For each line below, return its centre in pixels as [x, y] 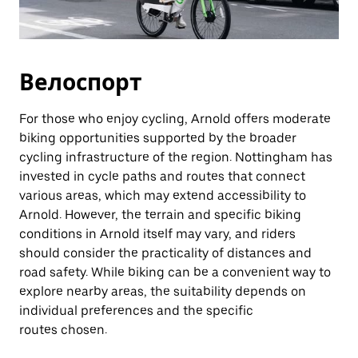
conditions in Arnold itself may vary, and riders [157, 234]
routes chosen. [63, 330]
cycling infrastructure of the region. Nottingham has [176, 157]
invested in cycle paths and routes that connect [162, 176]
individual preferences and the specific [136, 310]
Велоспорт [80, 82]
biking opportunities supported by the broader [158, 138]
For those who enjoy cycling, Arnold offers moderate [175, 119]
